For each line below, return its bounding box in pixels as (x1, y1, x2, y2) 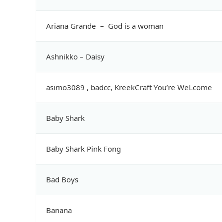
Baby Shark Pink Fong (46, 144, 123, 154)
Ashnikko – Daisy (46, 52, 107, 62)
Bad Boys (46, 174, 80, 185)
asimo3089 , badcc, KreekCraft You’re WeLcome (46, 82, 214, 93)
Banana (46, 205, 74, 216)
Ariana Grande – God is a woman (46, 21, 166, 31)
